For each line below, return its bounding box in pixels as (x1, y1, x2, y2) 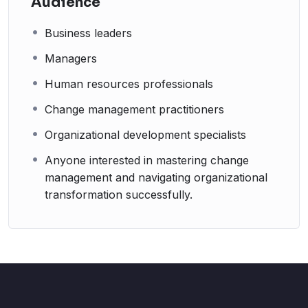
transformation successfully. (45, 188, 192, 202)
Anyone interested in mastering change (45, 153, 249, 168)
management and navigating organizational (45, 170, 267, 185)
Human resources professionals (45, 77, 213, 91)
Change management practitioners (45, 102, 224, 117)
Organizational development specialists (45, 128, 246, 142)
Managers (45, 52, 97, 66)
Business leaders (45, 26, 132, 41)
